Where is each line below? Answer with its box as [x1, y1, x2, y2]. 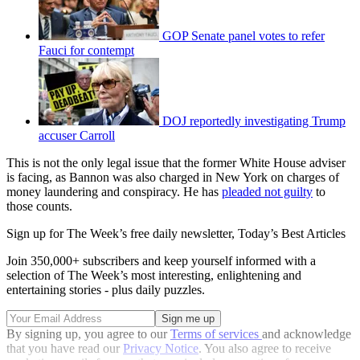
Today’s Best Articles [238, 227, 346, 241]
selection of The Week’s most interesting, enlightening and [6, 268, 301, 283]
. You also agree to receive [198, 342, 331, 356]
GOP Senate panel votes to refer [162, 29, 325, 43]
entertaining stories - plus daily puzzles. [6, 283, 205, 297]
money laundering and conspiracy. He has [6, 185, 222, 199]
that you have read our [6, 342, 123, 356]
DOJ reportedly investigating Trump [162, 114, 346, 129]
